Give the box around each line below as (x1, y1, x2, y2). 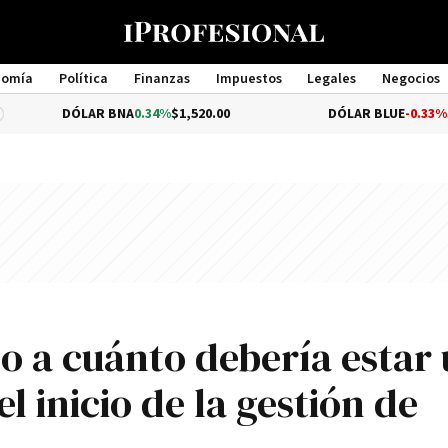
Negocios (382, 70, 441, 88)
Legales (307, 70, 357, 88)
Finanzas (133, 70, 190, 88)
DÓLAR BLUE (254, 105, 332, 123)
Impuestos (215, 70, 282, 88)
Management (182, 88, 266, 106)
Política (58, 70, 108, 88)
